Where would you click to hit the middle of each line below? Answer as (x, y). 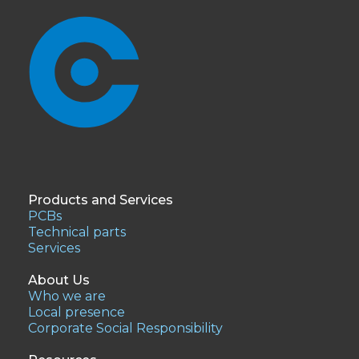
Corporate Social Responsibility (125, 328)
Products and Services (101, 200)
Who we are (67, 296)
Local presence (77, 312)
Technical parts (77, 232)
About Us (59, 280)
